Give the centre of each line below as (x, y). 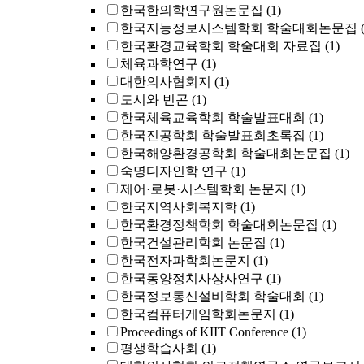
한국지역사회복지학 (179, 207)
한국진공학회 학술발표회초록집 (213, 135)
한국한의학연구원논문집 (192, 10)
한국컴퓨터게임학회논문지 (198, 314)
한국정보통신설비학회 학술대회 (213, 296)
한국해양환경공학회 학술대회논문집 (226, 153)
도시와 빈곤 (154, 100)
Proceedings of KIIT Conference (204, 332)
